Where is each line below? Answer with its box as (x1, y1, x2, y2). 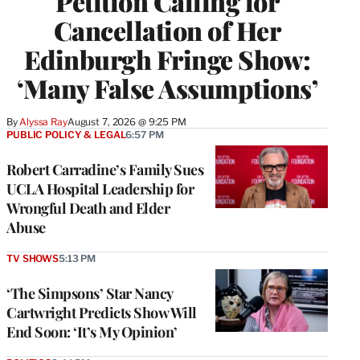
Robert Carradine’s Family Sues (6, 159, 203, 179)
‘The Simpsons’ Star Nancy (6, 283, 173, 303)
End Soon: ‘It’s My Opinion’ (6, 321, 178, 342)
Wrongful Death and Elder (6, 198, 170, 218)
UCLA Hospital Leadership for (6, 178, 194, 198)
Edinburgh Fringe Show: (23, 41, 311, 76)
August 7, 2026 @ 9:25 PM (67, 115, 186, 128)
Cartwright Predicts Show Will (6, 302, 197, 322)
